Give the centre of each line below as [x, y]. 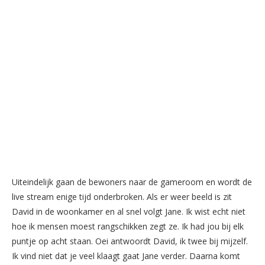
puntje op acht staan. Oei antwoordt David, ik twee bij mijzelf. [130, 241]
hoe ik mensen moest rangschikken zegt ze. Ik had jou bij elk [128, 227]
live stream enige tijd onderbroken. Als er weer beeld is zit [122, 197]
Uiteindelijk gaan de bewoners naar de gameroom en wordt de [132, 182]
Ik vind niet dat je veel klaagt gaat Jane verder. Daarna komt [126, 256]
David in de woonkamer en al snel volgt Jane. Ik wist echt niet [129, 212]
